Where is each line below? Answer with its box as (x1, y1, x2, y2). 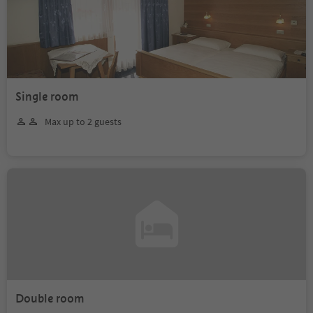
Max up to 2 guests (45, 115, 122, 128)
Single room (15, 89, 79, 104)
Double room (15, 291, 85, 306)
